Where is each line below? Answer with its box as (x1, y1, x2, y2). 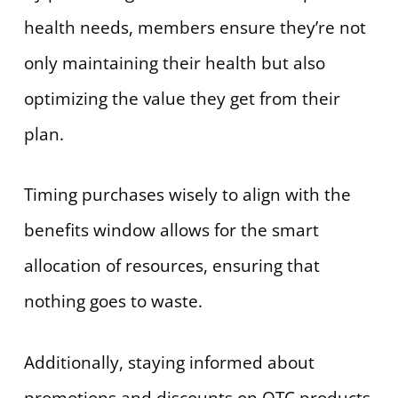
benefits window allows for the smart (23, 219, 319, 243)
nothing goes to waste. (23, 290, 203, 314)
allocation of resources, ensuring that (23, 254, 320, 278)
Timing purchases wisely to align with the (23, 183, 351, 207)
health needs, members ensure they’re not (23, 15, 366, 39)
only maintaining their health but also (23, 51, 325, 75)
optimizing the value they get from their (23, 86, 340, 110)
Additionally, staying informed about (23, 350, 314, 374)
